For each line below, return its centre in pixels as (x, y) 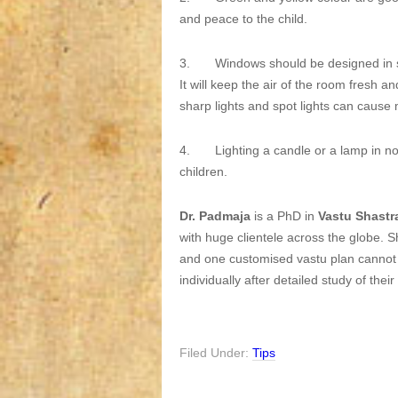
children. (203, 171)
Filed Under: (216, 353)
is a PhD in (284, 216)
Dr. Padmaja (215, 216)
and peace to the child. (243, 19)
